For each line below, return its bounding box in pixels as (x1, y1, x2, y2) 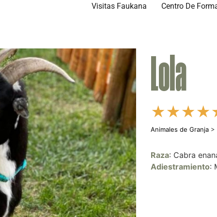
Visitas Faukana (92, 1, 147, 11)
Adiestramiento (151, 162, 210, 171)
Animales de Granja (151, 125, 209, 133)
